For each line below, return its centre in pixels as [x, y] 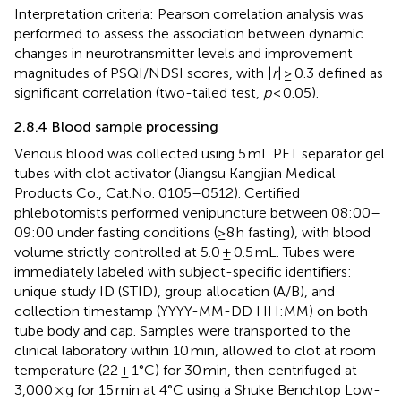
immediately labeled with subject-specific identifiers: [183, 271]
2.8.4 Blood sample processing [116, 126]
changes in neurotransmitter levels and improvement [183, 53]
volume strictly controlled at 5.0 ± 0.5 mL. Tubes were [185, 252]
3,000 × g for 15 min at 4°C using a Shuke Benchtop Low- [197, 389]
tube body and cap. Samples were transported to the [183, 330]
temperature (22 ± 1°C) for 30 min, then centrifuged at [186, 370]
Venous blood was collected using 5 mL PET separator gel [200, 153]
